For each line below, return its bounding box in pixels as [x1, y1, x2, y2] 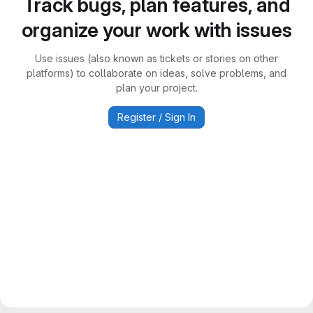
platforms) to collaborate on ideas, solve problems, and [27, 67, 286, 79]
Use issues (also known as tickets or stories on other [35, 52, 278, 64]
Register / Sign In [117, 111, 196, 123]
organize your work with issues [21, 18, 292, 42]
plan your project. [115, 82, 198, 94]
